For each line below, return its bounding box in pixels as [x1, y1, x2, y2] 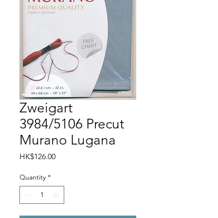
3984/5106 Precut [19, 115, 124, 132]
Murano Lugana [19, 131, 116, 148]
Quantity [19, 172, 46, 182]
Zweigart [19, 99, 73, 116]
